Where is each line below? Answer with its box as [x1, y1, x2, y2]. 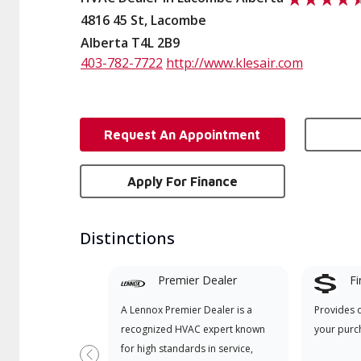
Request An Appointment [104, 127, 261, 142]
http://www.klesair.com [166, 54, 303, 72]
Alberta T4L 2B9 [81, 34, 180, 52]
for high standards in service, [120, 342, 253, 355]
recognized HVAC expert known [120, 322, 265, 336]
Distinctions [80, 227, 175, 249]
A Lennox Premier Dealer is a [120, 303, 252, 317]
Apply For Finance [127, 174, 238, 189]
